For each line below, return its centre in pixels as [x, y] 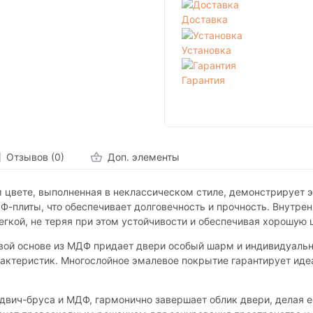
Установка [206, 50]
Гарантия [203, 80]
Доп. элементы [143, 157]
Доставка [205, 19]
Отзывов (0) [35, 157]
